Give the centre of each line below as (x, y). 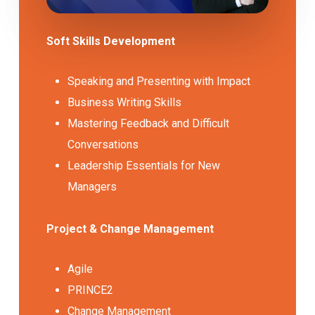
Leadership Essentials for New (144, 166)
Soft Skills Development (111, 41)
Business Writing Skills (125, 103)
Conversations (103, 145)
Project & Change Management (130, 229)
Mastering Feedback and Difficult (149, 124)
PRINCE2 (91, 290)
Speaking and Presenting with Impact (159, 82)
